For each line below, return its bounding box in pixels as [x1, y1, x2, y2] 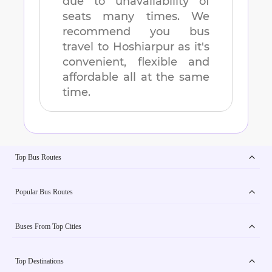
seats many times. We [63, 10, 209, 24]
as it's [174, 40, 209, 54]
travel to [63, 40, 113, 54]
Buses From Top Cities [15, 222, 81, 231]
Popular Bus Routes [15, 187, 73, 196]
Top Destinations [15, 256, 64, 265]
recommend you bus [63, 25, 209, 39]
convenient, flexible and [63, 55, 209, 69]
